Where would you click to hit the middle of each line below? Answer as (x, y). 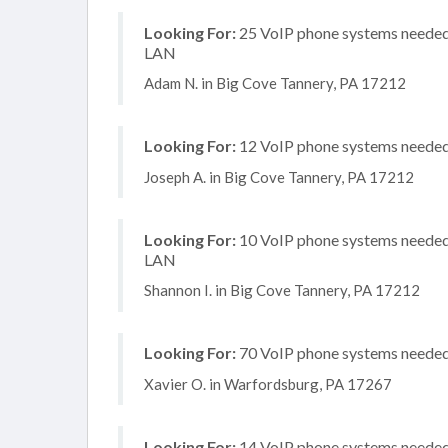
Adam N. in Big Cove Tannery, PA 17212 (275, 83)
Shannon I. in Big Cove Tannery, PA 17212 (282, 290)
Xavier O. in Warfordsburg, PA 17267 (268, 383)
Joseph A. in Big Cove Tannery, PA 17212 (279, 176)
